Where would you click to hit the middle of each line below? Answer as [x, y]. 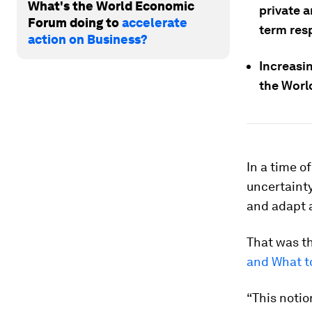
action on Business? [88, 39]
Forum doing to [75, 22]
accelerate [155, 22]
